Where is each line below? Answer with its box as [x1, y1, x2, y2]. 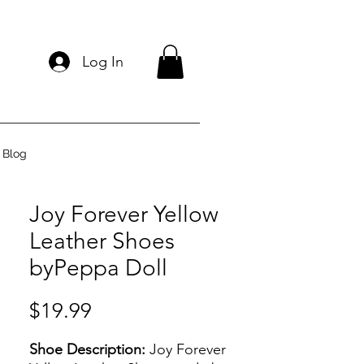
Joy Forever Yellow [29, 200, 219, 227]
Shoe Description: [29, 340, 149, 358]
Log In [81, 52, 123, 71]
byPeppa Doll [29, 253, 167, 281]
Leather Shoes [29, 227, 175, 254]
